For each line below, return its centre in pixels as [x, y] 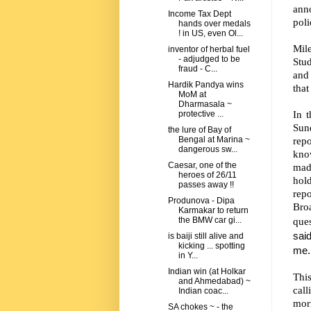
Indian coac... [203, 291]
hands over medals [214, 24]
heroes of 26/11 [207, 175]
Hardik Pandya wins [205, 85]
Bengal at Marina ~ [214, 140]
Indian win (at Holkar [207, 272]
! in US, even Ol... [210, 34]
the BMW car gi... [210, 220]
